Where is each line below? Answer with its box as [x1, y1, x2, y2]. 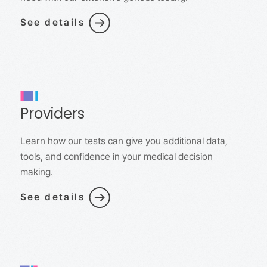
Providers [20, 107, 85, 122]
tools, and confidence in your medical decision [20, 150, 213, 162]
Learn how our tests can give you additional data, [20, 135, 228, 147]
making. [20, 166, 53, 178]
